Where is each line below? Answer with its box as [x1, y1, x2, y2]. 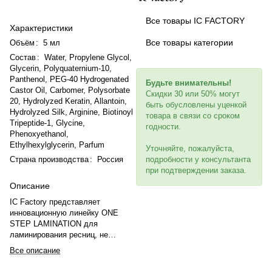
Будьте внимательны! [146, 78, 231, 87]
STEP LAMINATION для [10, 219, 98, 228]
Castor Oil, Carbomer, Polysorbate [10, 85, 130, 95]
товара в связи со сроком [146, 110, 240, 120]
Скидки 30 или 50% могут [146, 89, 240, 98]
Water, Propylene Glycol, [44, 52, 132, 62]
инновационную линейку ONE [10, 208, 118, 217]
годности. [146, 121, 181, 131]
